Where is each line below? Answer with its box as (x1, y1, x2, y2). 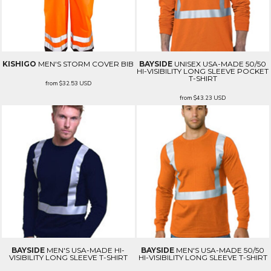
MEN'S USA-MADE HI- (47, 246, 125, 255)
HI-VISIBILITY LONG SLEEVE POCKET (137, 66, 269, 76)
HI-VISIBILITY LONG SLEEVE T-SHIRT (138, 253, 267, 263)
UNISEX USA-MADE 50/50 (174, 59, 267, 68)
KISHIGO (2, 59, 37, 68)
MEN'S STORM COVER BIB (38, 59, 134, 68)
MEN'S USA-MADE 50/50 (176, 246, 265, 255)
